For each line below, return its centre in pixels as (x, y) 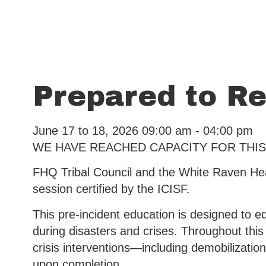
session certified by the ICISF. (111, 189)
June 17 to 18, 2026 (85, 131)
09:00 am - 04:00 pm (197, 131)
